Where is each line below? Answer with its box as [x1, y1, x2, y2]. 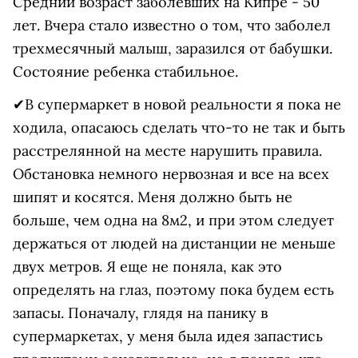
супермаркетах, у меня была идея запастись [13, 327, 323, 345]
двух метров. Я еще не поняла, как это [13, 257, 282, 276]
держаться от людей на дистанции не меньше [13, 234, 336, 253]
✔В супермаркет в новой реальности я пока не [13, 95, 341, 113]
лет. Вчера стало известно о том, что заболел [13, 16, 331, 34]
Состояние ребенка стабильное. [13, 62, 242, 81]
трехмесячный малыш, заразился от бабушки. [13, 39, 332, 58]
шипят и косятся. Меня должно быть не [13, 188, 292, 206]
